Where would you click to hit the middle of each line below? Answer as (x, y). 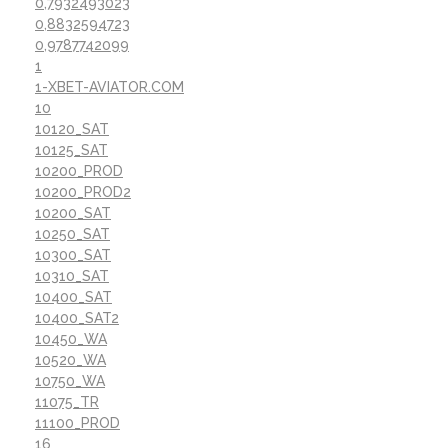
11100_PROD (77, 422)
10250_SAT (72, 233)
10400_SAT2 (77, 317)
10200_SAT (73, 212)
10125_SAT (71, 149)
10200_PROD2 (83, 191)
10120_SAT (72, 128)
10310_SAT (72, 275)
